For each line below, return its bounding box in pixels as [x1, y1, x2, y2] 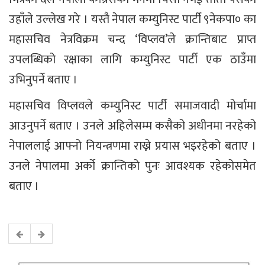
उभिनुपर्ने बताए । [9, 69, 77, 90]
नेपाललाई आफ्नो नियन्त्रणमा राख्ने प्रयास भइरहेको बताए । [9, 135, 256, 156]
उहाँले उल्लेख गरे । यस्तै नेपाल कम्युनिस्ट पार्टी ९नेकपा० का [9, 9, 256, 30]
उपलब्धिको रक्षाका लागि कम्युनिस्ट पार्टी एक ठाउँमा [9, 49, 256, 70]
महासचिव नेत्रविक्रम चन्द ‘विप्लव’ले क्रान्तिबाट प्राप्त [9, 29, 256, 50]
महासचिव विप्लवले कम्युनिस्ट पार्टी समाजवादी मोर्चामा [9, 95, 256, 116]
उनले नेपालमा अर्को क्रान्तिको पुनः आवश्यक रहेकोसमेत [9, 156, 256, 176]
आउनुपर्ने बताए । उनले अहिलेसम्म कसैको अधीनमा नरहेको [9, 115, 256, 136]
